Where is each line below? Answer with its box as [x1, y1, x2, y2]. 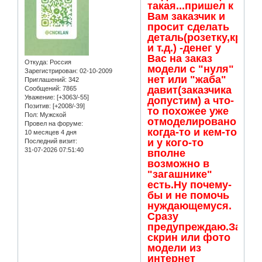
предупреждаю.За [147, 221, 242, 233]
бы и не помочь [147, 189, 230, 202]
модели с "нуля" [147, 63, 235, 75]
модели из [147, 242, 202, 254]
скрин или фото [147, 232, 231, 244]
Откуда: [25, 58, 48, 65]
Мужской [38, 111, 66, 118]
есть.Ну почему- [147, 179, 232, 191]
